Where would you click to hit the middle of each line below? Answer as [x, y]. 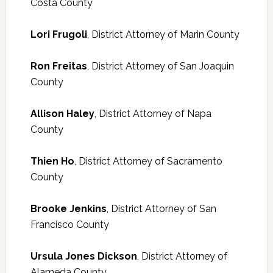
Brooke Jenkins [68, 209]
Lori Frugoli [58, 35]
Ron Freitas [58, 66]
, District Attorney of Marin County [163, 35]
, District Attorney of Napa [153, 114]
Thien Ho [52, 161]
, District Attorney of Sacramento [148, 161]
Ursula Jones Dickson [83, 257]
